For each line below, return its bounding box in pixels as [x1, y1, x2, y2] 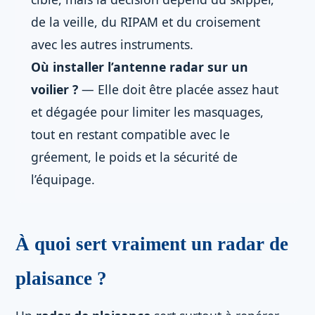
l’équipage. [31, 171, 95, 188]
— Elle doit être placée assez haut [78, 81, 278, 98]
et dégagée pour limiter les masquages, [31, 103, 264, 120]
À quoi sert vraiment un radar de [15, 233, 288, 255]
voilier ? [31, 81, 78, 98]
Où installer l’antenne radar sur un [31, 58, 248, 75]
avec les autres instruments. [31, 36, 193, 53]
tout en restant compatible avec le [31, 126, 230, 143]
